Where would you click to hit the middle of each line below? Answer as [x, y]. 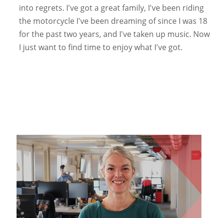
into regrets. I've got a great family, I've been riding [111, 8]
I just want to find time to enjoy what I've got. [100, 47]
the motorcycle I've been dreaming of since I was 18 [113, 21]
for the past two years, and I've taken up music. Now [114, 34]
